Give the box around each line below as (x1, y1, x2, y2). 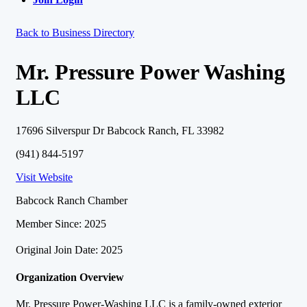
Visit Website (16, 171, 73, 184)
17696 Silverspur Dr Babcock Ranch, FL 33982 (16, 125, 224, 137)
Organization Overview (16, 271, 124, 283)
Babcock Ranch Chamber (16, 195, 127, 207)
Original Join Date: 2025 (16, 244, 123, 256)
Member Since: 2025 (16, 218, 106, 230)
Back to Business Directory (16, 27, 134, 38)
